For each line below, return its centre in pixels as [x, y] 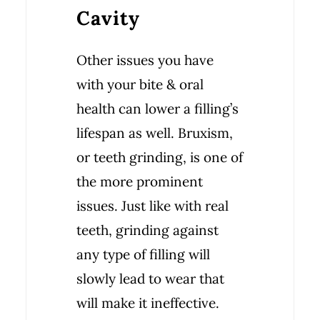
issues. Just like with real [152, 206]
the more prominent [140, 181]
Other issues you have [145, 60]
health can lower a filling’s [157, 109]
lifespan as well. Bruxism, [155, 133]
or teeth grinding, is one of [160, 157]
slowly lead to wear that [150, 279]
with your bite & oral [140, 84]
